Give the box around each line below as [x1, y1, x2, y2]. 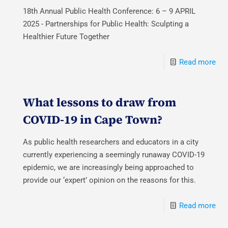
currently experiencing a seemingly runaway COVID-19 [23, 150, 205, 159]
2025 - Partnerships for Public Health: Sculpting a [23, 19, 189, 28]
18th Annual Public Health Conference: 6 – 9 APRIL [23, 6, 196, 16]
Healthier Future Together [23, 32, 110, 41]
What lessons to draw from [23, 94, 177, 110]
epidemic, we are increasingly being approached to [23, 162, 194, 172]
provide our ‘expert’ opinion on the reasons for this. [23, 175, 196, 185]
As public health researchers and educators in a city [23, 137, 199, 147]
